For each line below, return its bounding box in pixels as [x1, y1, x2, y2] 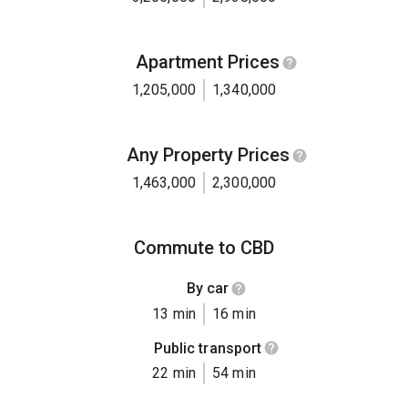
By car [186, 280, 229, 298]
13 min [152, 304, 196, 322]
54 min [212, 364, 256, 382]
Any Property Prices [126, 144, 290, 167]
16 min [212, 304, 256, 322]
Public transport [153, 339, 262, 357]
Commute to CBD [134, 237, 274, 260]
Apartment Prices [136, 51, 280, 74]
